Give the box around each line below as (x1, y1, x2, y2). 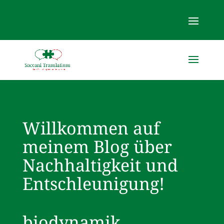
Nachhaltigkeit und (22, 155, 178, 175)
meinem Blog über (22, 137, 172, 157)
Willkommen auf (22, 118, 160, 138)
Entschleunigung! (22, 174, 164, 194)
